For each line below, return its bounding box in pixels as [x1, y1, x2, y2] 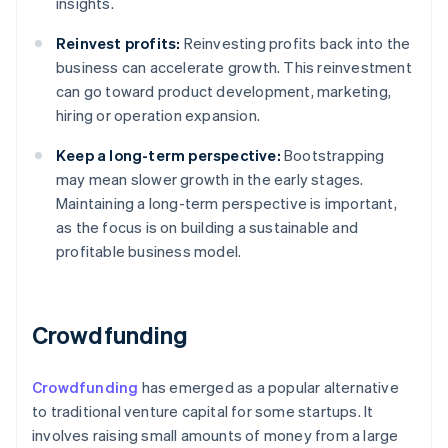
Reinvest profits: [56, 33, 181, 54]
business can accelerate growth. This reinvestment [56, 57, 412, 78]
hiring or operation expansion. [56, 105, 260, 126]
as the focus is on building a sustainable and [56, 217, 358, 238]
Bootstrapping [280, 145, 385, 166]
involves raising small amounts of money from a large [32, 425, 399, 446]
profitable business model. [56, 241, 242, 262]
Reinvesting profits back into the [180, 33, 411, 54]
